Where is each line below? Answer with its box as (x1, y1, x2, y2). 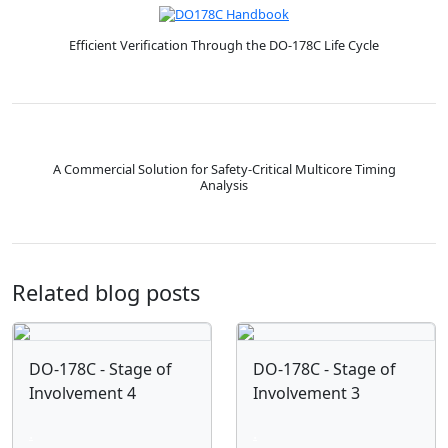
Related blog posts (12, 277, 200, 307)
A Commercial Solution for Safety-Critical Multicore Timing (52, 159, 396, 178)
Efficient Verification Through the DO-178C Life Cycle (69, 35, 379, 54)
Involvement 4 (29, 381, 136, 404)
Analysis (200, 175, 248, 194)
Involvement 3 (253, 381, 360, 404)
